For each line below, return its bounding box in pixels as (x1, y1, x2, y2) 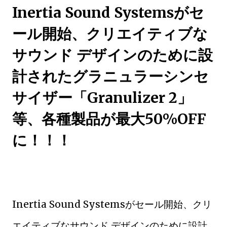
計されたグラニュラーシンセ (12, 67, 209, 86)
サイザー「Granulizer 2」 (12, 88, 192, 107)
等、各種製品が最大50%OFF (12, 109, 206, 128)
